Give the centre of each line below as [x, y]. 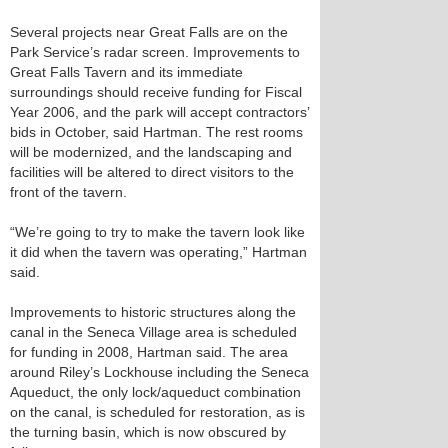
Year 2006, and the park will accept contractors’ [159, 112]
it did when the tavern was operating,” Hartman [158, 252]
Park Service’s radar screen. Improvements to [155, 52]
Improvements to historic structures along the [153, 312]
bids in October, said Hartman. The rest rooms [156, 132]
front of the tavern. [68, 192]
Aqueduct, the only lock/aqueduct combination [155, 392]
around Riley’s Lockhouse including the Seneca [159, 372]
